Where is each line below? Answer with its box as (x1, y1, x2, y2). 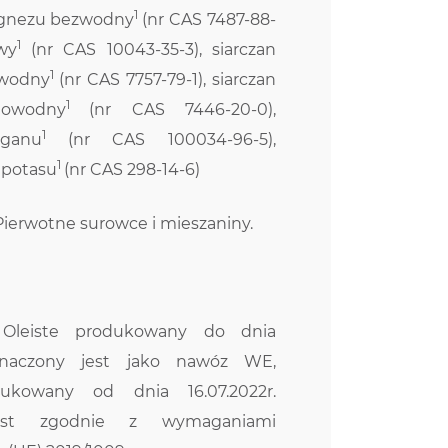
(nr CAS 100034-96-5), (67, 129, 276, 149)
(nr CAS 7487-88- (142, 9, 276, 29)
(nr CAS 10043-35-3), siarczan (20, 39, 276, 59)
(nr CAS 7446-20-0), (89, 99, 276, 119)
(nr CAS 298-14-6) (63, 159, 200, 179)
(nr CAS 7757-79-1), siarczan (58, 69, 276, 89)
